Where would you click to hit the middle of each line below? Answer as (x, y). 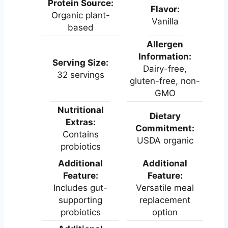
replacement (165, 200)
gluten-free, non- (165, 81)
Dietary (165, 116)
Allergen (165, 44)
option (165, 212)
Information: (165, 56)
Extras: (80, 122)
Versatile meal (165, 188)
